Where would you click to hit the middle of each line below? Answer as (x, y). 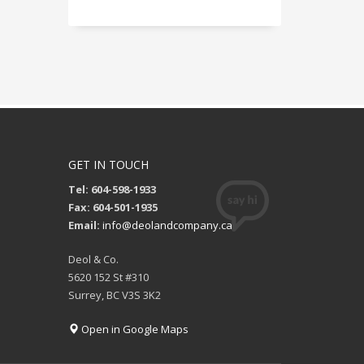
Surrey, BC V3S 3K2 (114, 295)
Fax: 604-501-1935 (113, 207)
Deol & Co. (93, 259)
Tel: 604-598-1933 (112, 189)
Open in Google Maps (133, 329)
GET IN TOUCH (108, 165)
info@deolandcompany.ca (167, 225)
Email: (84, 225)
